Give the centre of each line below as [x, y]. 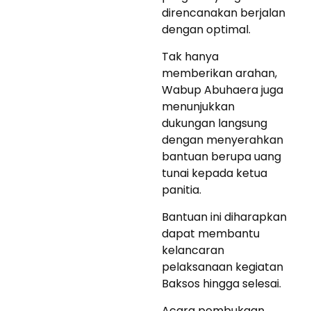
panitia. [182, 190]
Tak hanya [190, 56]
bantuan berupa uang [221, 156]
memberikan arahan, [219, 73]
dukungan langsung [215, 123]
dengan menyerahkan [222, 140]
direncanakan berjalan [224, 12]
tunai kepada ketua [215, 173]
